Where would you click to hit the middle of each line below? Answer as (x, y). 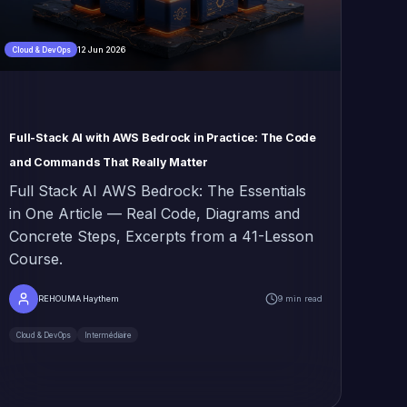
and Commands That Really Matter (109, 163)
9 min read (300, 299)
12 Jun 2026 (102, 49)
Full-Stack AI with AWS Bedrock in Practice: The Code (163, 138)
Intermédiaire (108, 335)
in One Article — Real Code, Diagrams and (155, 214)
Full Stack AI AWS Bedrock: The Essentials (158, 191)
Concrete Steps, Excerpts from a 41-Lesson (162, 237)
